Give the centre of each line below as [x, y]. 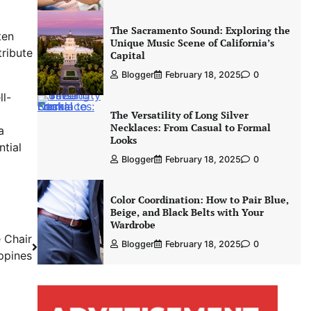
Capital [127, 55]
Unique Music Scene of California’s [192, 43]
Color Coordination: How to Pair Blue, [199, 200]
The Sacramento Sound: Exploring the [200, 30]
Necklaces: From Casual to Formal [190, 127]
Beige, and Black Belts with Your [187, 212]
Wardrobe [133, 225]
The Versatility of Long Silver [179, 115]
